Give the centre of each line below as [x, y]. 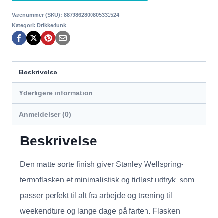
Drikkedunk [52, 25]
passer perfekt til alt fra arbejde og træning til [96, 195]
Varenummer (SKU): [38, 14]
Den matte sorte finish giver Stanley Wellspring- [102, 164]
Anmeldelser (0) [45, 114]
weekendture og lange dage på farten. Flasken [100, 211]
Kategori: [24, 25]
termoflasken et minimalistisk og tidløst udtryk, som [107, 180]
